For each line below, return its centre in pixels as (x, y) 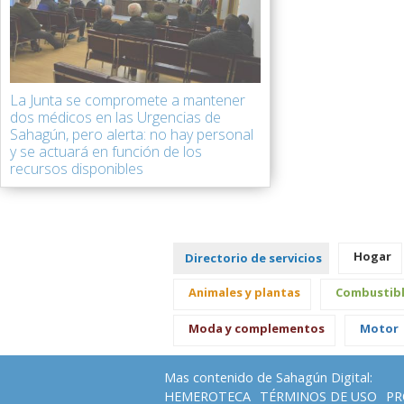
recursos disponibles (77, 169)
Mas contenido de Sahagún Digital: (268, 377)
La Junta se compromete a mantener (128, 100)
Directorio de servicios (253, 257)
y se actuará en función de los (106, 151)
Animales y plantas (244, 292)
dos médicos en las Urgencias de (115, 117)
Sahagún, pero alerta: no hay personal (132, 134)
